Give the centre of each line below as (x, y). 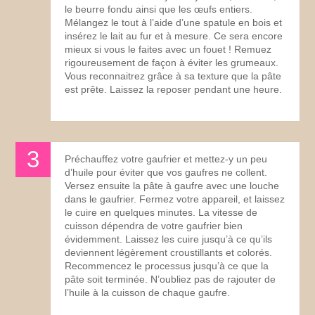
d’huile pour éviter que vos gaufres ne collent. (166, 172)
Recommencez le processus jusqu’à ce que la (167, 265)
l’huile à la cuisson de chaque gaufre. (148, 292)
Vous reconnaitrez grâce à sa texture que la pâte (173, 76)
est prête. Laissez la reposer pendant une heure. (174, 89)
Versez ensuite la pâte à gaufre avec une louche (172, 185)
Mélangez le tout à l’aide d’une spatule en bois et (174, 22)
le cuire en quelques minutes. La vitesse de (161, 212)
